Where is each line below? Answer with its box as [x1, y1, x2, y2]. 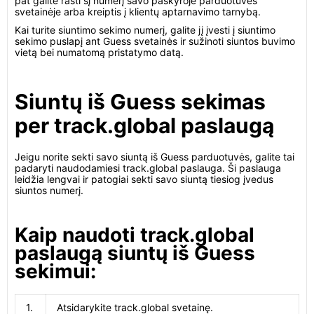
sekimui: [15, 259, 96, 283]
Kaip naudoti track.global [15, 223, 254, 247]
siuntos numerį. [15, 184, 83, 196]
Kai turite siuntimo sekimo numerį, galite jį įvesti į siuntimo [15, 24, 275, 36]
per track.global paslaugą [15, 113, 274, 138]
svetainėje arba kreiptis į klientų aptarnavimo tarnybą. [15, 6, 261, 18]
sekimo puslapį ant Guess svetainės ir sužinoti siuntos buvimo [15, 35, 295, 47]
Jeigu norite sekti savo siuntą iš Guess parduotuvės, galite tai [15, 151, 294, 163]
